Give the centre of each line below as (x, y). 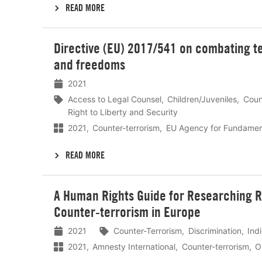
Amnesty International (134, 246)
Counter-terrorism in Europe (127, 211)
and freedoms (89, 65)
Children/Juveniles (202, 99)
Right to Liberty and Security (123, 112)
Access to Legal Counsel (115, 99)
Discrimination (215, 230)
